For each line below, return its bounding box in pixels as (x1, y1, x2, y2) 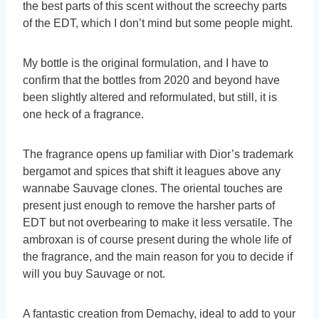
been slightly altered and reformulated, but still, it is (23, 91, 277, 104)
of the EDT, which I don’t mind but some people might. (23, 17, 293, 30)
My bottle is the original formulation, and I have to (23, 57, 268, 70)
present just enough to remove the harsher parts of (23, 199, 275, 212)
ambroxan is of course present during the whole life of (23, 234, 291, 246)
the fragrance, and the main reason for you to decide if (23, 251, 293, 263)
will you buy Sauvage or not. (23, 268, 165, 281)
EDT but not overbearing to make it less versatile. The (23, 216, 293, 229)
